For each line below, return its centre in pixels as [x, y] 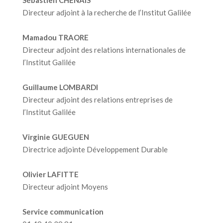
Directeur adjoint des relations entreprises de [97, 100]
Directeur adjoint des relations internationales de [104, 50]
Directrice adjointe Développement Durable [95, 149]
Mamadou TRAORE [55, 37]
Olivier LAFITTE [50, 174]
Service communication [63, 212]
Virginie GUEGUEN [56, 137]
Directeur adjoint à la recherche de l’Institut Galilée [107, 12]
